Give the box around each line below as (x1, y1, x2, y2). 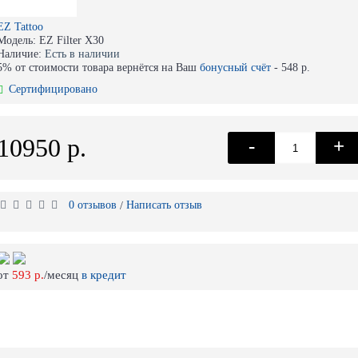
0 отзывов (69, 199, 117, 211)
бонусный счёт (200, 62, 271, 74)
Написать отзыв (126, 199, 202, 211)
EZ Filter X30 (39, 34, 104, 46)
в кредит (82, 268, 126, 281)
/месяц (44, 268, 82, 281)
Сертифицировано (9, 83, 97, 95)
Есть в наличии (45, 48, 120, 60)
